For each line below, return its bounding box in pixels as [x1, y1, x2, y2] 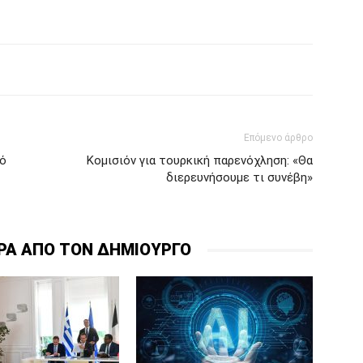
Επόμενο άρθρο [244, 132, 313, 143]
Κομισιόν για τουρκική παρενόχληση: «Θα [87, 153, 313, 168]
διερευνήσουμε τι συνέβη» [166, 170, 313, 185]
